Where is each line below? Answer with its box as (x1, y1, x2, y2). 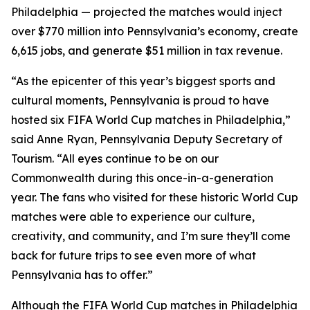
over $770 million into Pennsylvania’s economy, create (11, 24, 298, 38)
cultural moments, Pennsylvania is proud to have (11, 93, 269, 107)
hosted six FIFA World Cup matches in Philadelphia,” (11, 113, 291, 127)
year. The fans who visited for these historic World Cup (11, 190, 298, 204)
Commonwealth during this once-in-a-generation (11, 171, 273, 185)
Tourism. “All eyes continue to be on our (11, 152, 219, 165)
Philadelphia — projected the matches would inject (11, 5, 282, 19)
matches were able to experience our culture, (11, 210, 255, 224)
